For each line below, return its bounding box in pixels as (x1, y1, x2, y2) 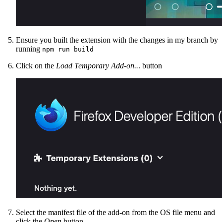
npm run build (42, 45, 94, 53)
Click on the (16, 61, 56, 70)
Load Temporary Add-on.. (56, 61, 138, 70)
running (16, 44, 42, 53)
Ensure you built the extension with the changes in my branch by (16, 35, 218, 44)
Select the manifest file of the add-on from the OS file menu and (16, 208, 215, 217)
